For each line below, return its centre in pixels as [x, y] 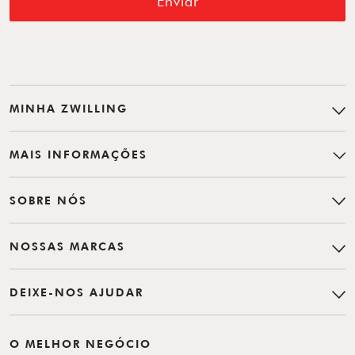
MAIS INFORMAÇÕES [78, 154]
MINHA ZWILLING [69, 108]
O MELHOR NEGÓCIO [80, 344]
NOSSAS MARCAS [67, 246]
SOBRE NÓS [48, 200]
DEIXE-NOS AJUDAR [76, 292]
